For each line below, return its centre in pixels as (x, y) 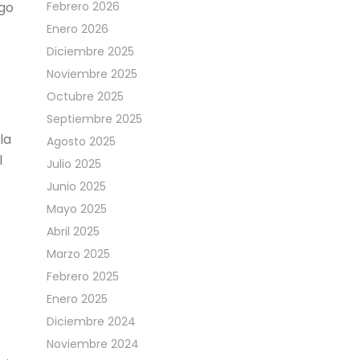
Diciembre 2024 (92, 321)
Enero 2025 (78, 299)
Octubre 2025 (86, 96)
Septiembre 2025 (95, 119)
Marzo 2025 (79, 254)
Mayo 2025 (77, 209)
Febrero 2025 (83, 276)
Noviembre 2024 (93, 344)
